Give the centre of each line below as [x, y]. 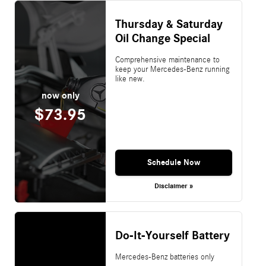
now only [60, 95]
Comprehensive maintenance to [167, 60]
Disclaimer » [173, 186]
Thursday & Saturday [169, 25]
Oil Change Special [162, 39]
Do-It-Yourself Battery [172, 236]
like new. [130, 79]
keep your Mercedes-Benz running [172, 70]
